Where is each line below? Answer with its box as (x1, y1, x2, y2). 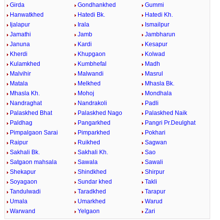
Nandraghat (9, 100, 42, 107)
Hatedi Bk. (77, 11, 105, 18)
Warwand (9, 208, 35, 215)
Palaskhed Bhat (9, 110, 52, 116)
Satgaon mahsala (9, 159, 57, 165)
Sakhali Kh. (77, 149, 108, 156)
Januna (9, 41, 30, 48)
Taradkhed (77, 188, 106, 195)
